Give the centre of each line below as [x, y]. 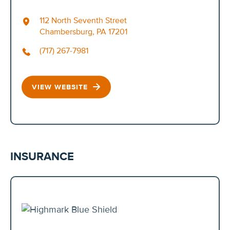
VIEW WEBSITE [61, 87]
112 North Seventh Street [83, 20]
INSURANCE [42, 157]
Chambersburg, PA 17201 [83, 32]
